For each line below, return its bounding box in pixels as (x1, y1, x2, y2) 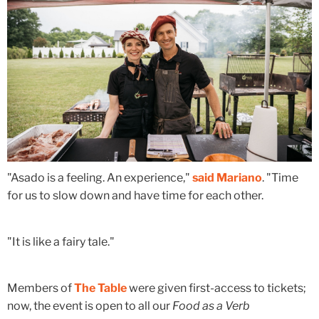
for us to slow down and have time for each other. (7, 189, 263, 203)
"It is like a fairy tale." (7, 235, 115, 249)
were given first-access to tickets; (127, 281, 306, 296)
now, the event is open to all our (7, 299, 172, 313)
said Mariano (192, 171, 262, 185)
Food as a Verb (172, 299, 250, 313)
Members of (7, 281, 74, 296)
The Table (74, 281, 127, 296)
